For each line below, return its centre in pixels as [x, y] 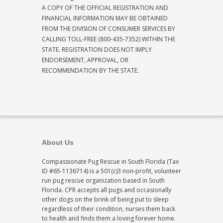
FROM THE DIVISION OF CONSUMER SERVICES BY [109, 28]
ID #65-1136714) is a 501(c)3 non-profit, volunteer [111, 171]
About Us [58, 142]
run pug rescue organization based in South [103, 180]
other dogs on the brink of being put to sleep [105, 199]
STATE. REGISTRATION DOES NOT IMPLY [97, 49]
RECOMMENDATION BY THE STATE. [90, 70]
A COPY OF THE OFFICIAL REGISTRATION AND [105, 7]
